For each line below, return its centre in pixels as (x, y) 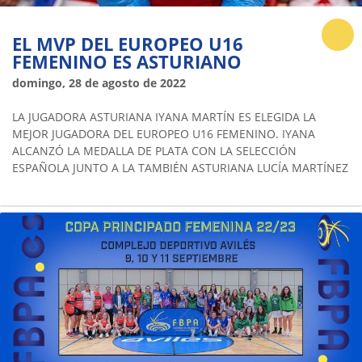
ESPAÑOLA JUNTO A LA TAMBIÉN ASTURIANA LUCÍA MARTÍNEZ (180, 167)
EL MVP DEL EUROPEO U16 (128, 43)
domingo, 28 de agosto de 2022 (99, 82)
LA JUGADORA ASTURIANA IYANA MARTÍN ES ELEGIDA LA (164, 116)
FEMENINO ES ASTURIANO (127, 61)
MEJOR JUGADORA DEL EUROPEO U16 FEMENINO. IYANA (164, 133)
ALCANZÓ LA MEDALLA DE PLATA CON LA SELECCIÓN (154, 150)
